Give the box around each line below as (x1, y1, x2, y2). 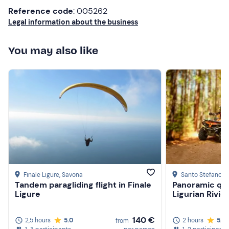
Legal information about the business (8, 17, 138, 27)
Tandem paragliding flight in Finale (15, 179, 151, 191)
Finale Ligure (24, 171, 59, 179)
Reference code (8, 5, 73, 16)
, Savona (59, 171, 83, 179)
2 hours (182, 216, 203, 224)
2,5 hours (25, 216, 51, 224)
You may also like (8, 43, 98, 57)
